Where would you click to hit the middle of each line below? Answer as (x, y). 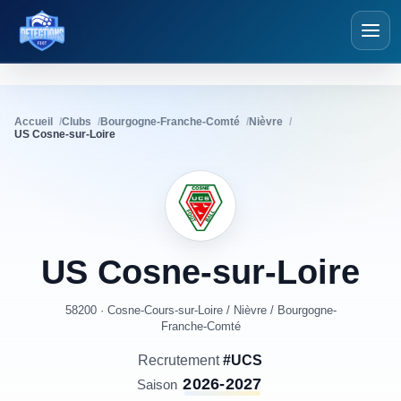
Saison (158, 384)
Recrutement (181, 360)
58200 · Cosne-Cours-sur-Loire (144, 310)
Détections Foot (96, 38)
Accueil (34, 122)
